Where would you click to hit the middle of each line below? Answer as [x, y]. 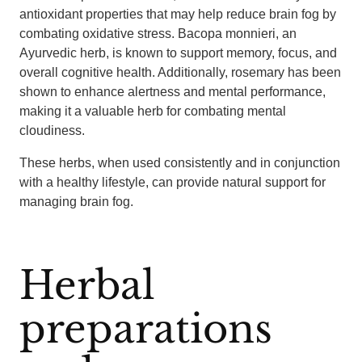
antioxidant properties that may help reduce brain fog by [178, 14]
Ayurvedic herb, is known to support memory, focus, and [178, 53]
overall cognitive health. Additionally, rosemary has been [180, 72]
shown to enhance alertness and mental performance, [173, 92]
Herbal [87, 285]
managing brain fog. [76, 202]
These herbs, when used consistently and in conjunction [180, 163]
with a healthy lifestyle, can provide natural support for [173, 182]
